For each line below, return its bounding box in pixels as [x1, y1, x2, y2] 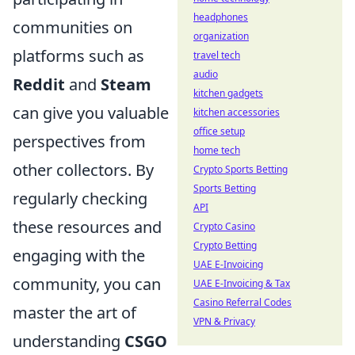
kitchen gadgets [193, 86, 263, 100]
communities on [13, 17, 132, 39]
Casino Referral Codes [193, 296, 292, 309]
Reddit [13, 74, 65, 96]
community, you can [13, 273, 161, 296]
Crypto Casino [193, 219, 255, 233]
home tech [193, 143, 240, 157]
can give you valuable [13, 102, 169, 124]
